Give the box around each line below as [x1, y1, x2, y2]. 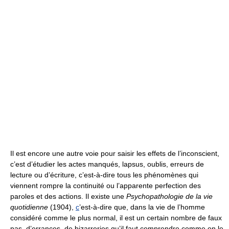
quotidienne [10, 203, 48, 211]
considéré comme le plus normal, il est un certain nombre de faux [10, 214, 222, 222]
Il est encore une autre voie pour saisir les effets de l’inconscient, [10, 149, 219, 157]
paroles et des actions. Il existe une [10, 192, 126, 200]
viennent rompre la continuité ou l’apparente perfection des [10, 181, 201, 190]
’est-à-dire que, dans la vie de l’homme [79, 203, 205, 211]
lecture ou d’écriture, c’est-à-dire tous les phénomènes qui [10, 171, 198, 179]
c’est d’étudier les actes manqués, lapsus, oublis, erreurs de [10, 160, 204, 168]
